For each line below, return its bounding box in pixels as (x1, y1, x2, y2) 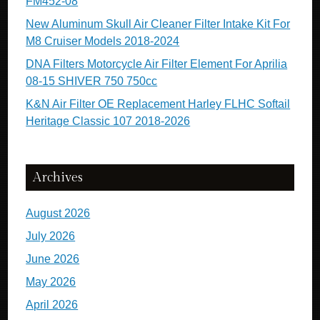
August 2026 (26, 207, 91, 219)
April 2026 (26, 299, 79, 311)
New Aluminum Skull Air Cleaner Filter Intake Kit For (26, 18, 291, 30)
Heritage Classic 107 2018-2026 (26, 115, 191, 127)
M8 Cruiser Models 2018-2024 (26, 35, 180, 47)
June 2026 (26, 253, 80, 265)
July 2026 (26, 230, 76, 242)
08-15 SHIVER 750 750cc (26, 75, 158, 87)
